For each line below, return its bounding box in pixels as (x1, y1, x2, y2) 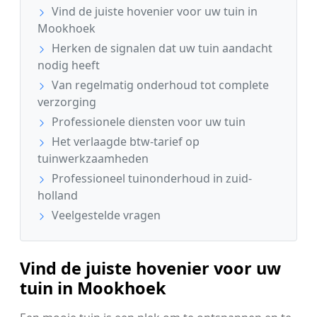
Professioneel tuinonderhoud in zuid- (49, 171, 252, 187)
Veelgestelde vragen (49, 207, 161, 224)
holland (38, 188, 78, 204)
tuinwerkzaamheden (38, 151, 149, 167)
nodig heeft (38, 57, 100, 74)
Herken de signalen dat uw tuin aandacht (49, 40, 272, 57)
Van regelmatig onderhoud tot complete (49, 77, 269, 93)
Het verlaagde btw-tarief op (49, 134, 200, 150)
